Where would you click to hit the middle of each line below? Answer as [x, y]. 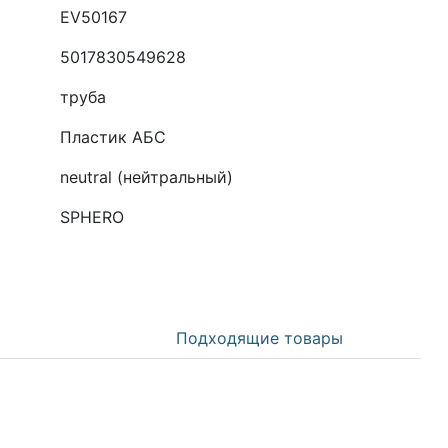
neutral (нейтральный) [146, 177]
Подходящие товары [260, 338]
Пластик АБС [112, 137]
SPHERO [91, 217]
